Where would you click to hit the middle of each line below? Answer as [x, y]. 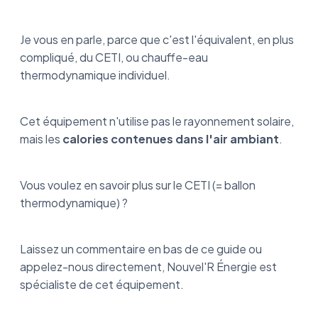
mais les [41, 139]
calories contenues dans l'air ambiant [171, 139]
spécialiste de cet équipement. [103, 285]
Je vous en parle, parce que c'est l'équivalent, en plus [157, 40]
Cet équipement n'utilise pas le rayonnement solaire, [157, 121]
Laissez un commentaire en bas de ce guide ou [141, 249]
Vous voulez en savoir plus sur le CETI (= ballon [138, 185]
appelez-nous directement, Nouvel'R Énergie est [148, 267]
